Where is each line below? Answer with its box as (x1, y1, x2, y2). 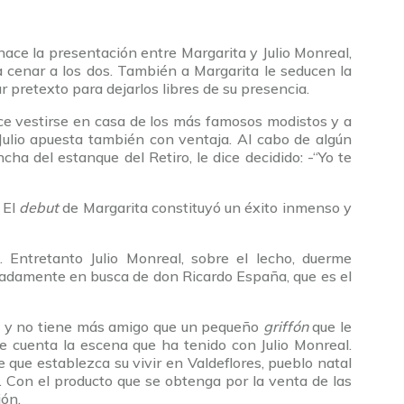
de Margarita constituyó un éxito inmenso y (62, 198, 353, 217)
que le (312, 317, 353, 336)
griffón (262, 317, 313, 336)
